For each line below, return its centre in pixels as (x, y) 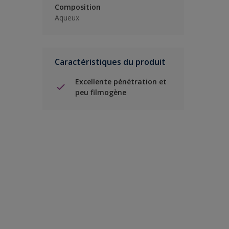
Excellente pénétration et (121, 82)
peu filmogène (101, 92)
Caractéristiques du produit (110, 62)
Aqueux (67, 18)
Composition (78, 7)
